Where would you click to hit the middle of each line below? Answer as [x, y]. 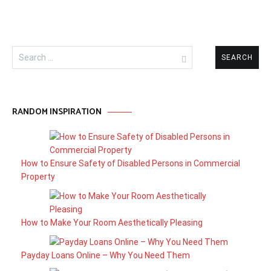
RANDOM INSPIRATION [57, 113]
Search [26, 51]
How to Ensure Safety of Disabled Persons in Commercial [131, 164]
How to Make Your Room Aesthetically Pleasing [112, 223]
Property [38, 177]
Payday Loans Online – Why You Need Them [106, 256]
